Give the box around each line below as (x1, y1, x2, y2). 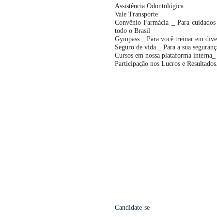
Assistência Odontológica (115, 2, 184, 10)
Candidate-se (115, 204, 150, 212)
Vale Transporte (115, 11, 158, 18)
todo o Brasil (115, 27, 150, 35)
